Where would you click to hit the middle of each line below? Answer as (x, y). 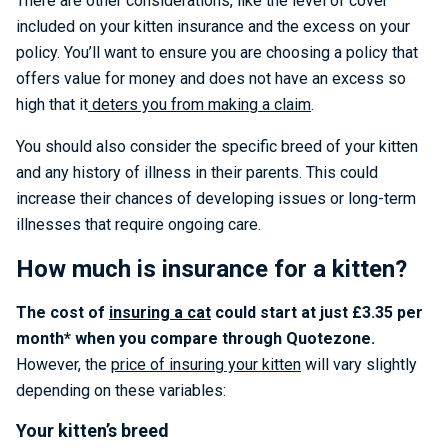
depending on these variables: (121, 390)
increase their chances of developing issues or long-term (216, 198)
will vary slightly (359, 364)
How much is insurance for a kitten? (211, 269)
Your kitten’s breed (92, 430)
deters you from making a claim (199, 104)
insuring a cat (160, 312)
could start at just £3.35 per (317, 312)
